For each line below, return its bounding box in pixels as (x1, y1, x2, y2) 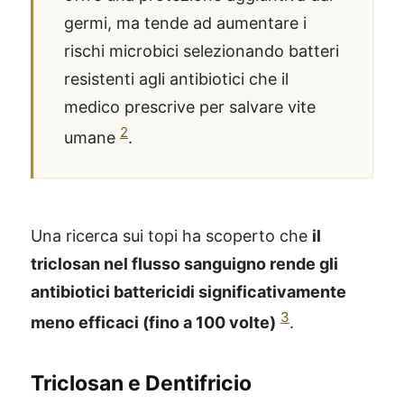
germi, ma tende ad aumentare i (64, 14, 307, 32)
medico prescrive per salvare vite (64, 97, 316, 116)
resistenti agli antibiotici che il (64, 69, 289, 88)
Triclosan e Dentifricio (31, 371, 252, 396)
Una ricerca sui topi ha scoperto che (31, 226, 312, 245)
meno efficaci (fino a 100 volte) (31, 313, 276, 332)
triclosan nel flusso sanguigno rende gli (31, 254, 338, 273)
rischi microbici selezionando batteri (64, 41, 339, 60)
